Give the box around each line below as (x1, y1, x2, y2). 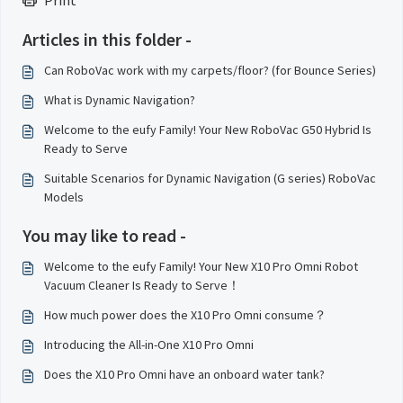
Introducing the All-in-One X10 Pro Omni (44, 336, 254, 353)
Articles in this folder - (22, 28, 192, 50)
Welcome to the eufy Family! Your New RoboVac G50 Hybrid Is (44, 121, 372, 138)
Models (44, 189, 84, 205)
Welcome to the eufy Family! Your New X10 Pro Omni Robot (44, 258, 358, 274)
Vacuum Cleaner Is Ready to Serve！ (44, 277, 240, 293)
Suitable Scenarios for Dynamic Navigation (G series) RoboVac (44, 170, 376, 186)
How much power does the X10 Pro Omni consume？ (44, 307, 327, 323)
